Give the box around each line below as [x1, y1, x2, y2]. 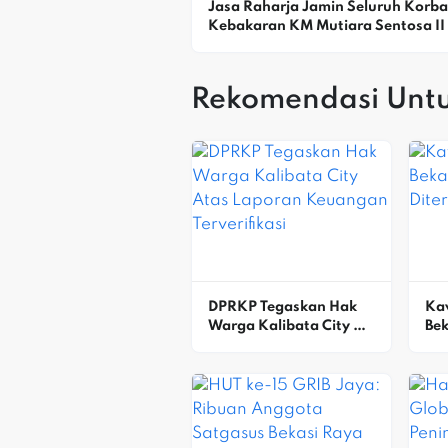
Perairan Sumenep [208, 38, 335, 52]
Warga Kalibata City [208, 318, 350, 333]
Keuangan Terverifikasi [208, 356, 367, 371]
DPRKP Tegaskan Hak [208, 299, 357, 314]
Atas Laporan [208, 337, 303, 352]
